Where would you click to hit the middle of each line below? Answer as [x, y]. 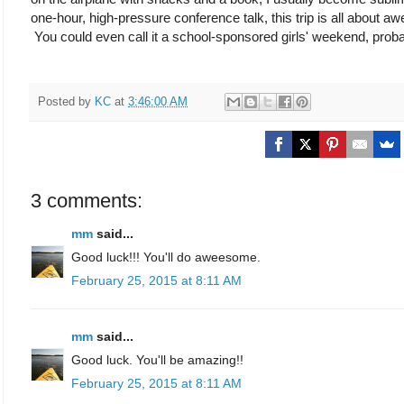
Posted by [66, 101]
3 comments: [87, 201]
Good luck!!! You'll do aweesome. [166, 257]
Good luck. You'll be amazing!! [157, 360]
